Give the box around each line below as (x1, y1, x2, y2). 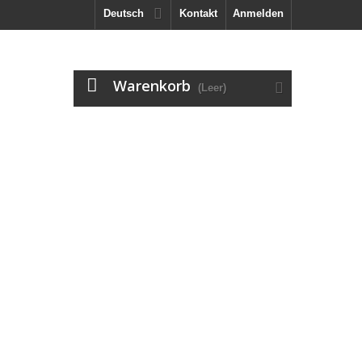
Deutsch (103, 7, 144, 19)
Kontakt (179, 7, 217, 19)
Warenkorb (113, 76, 191, 95)
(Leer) (198, 82, 226, 94)
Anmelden (233, 7, 284, 19)
